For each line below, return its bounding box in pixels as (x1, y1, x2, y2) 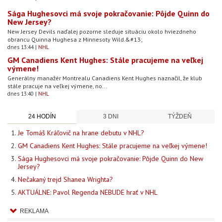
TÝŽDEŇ (168, 113, 192, 120)
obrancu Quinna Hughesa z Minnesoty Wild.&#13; (7, 36, 142, 44)
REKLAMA (20, 208, 49, 215)
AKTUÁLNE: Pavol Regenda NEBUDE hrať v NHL (18, 188, 158, 197)
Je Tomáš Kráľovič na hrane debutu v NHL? (18, 128, 144, 138)
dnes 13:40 (7, 90, 34, 98)
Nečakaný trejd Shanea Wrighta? (18, 175, 113, 184)
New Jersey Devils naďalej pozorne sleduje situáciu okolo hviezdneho (7, 28, 196, 36)
